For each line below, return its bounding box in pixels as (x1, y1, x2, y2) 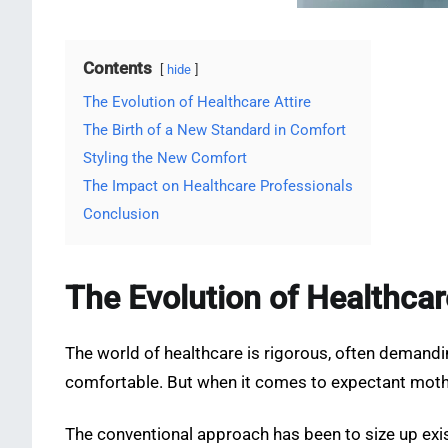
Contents (83, 59, 152, 79)
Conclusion (83, 205, 159, 224)
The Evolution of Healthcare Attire (83, 93, 311, 112)
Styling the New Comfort (83, 149, 247, 168)
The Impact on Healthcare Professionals (83, 177, 353, 196)
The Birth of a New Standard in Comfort (83, 121, 346, 140)
